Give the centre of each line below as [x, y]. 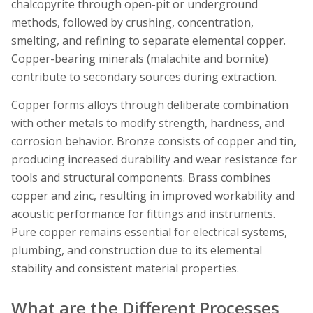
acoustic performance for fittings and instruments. [143, 213]
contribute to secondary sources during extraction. [144, 77]
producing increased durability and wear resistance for [154, 159]
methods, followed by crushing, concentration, [132, 23]
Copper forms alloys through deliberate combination [150, 104]
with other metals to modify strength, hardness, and [148, 123]
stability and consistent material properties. [125, 268]
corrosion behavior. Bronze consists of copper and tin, [154, 141]
